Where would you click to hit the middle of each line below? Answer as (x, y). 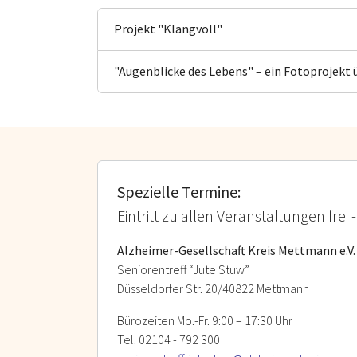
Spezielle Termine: (179, 191)
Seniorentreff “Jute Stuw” (183, 269)
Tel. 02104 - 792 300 (170, 339)
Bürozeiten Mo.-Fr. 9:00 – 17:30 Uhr (205, 320)
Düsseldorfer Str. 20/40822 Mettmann (213, 288)
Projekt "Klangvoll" (168, 29)
